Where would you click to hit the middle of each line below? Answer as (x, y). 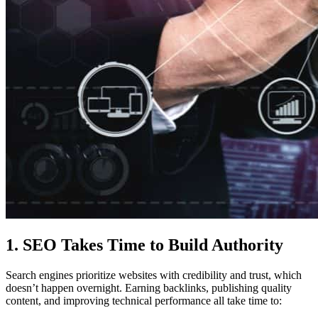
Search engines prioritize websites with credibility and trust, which (154, 275)
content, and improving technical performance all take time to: (144, 300)
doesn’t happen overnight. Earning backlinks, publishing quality (149, 287)
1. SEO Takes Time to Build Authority (144, 245)
